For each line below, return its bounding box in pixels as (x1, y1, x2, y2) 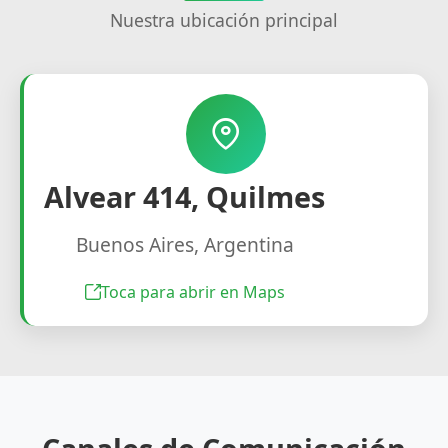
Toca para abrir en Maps (100, 280, 285, 303)
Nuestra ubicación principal (110, 7, 338, 32)
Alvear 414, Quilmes (44, 176, 325, 216)
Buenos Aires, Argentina (75, 230, 294, 258)
